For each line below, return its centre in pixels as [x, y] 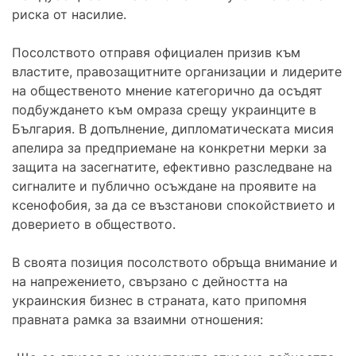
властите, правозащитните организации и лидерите [177, 71]
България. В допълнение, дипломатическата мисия [173, 128]
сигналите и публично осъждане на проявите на [164, 186]
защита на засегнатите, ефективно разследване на [172, 166]
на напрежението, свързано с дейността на [150, 281]
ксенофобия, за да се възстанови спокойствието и [174, 205]
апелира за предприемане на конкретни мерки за [169, 147]
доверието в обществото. [94, 224]
